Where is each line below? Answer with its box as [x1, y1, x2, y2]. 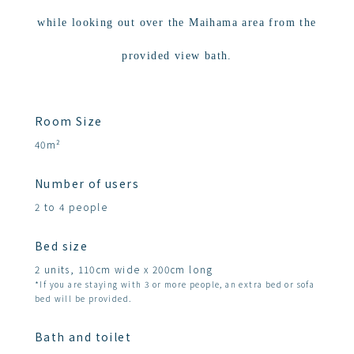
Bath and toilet [35, 329, 131, 345]
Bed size [35, 238, 88, 254]
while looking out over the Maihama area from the [37, 17, 317, 28]
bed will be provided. [35, 292, 133, 304]
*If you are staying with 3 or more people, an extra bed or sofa [35, 278, 315, 290]
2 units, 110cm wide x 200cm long [35, 262, 213, 276]
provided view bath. [122, 50, 232, 62]
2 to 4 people [35, 200, 108, 213]
